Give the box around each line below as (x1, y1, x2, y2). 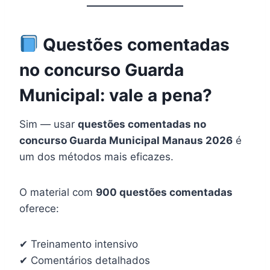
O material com (19, 186, 96, 198)
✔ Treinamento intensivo (19, 237, 138, 250)
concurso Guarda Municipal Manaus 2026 (19, 134, 233, 146)
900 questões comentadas (96, 186, 233, 198)
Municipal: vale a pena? (19, 84, 212, 105)
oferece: (19, 202, 59, 215)
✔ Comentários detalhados (19, 254, 150, 266)
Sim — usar (19, 118, 78, 130)
